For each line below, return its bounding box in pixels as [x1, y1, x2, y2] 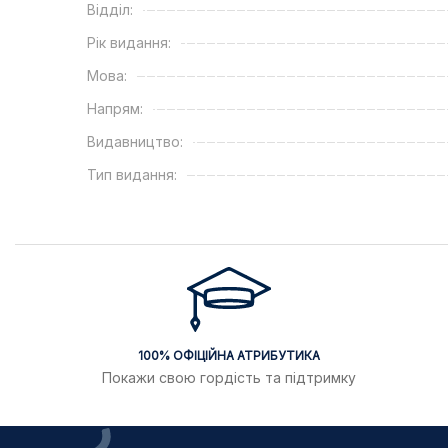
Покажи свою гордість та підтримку [102, 368, 356, 386]
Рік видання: [87, 33, 171, 51]
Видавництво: [87, 132, 183, 150]
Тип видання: [87, 165, 177, 183]
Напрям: [87, 99, 143, 117]
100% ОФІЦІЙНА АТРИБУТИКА [138, 347, 320, 363]
